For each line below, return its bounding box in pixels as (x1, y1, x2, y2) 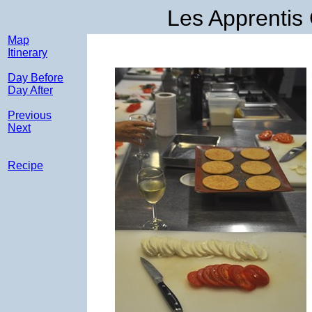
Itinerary (8, 47, 47, 58)
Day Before (8, 72, 63, 84)
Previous (8, 109, 52, 121)
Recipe (8, 159, 43, 171)
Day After (8, 84, 53, 96)
